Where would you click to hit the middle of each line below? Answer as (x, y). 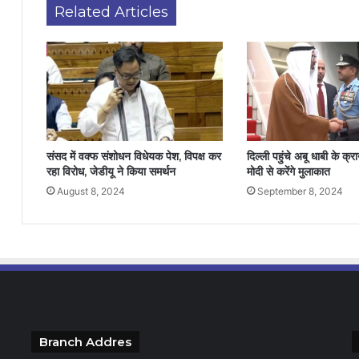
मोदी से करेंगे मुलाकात (288, 172)
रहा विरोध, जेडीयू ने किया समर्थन (111, 172)
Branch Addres (85, 342)
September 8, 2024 (300, 192)
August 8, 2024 (91, 192)
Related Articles (111, 12)
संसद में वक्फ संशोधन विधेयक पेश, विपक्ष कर (134, 157)
